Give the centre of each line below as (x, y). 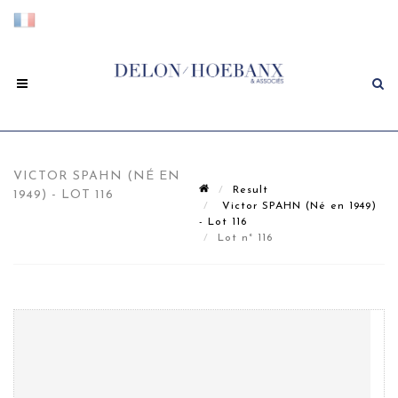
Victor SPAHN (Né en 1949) (297, 206)
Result (251, 190)
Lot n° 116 (247, 238)
